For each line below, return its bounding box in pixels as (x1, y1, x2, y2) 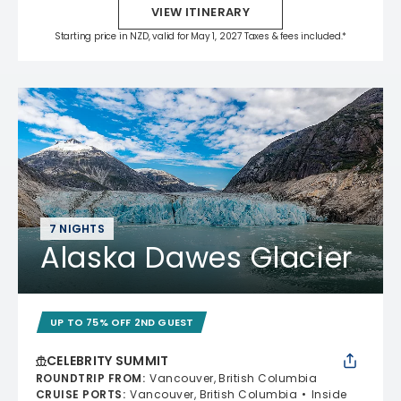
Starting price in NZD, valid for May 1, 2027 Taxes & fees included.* (54, 29, 347, 43)
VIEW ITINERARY (150, 3, 251, 21)
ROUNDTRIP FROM (36, 370, 142, 386)
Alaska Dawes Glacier (40, 236, 353, 277)
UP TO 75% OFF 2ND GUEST (50, 314, 194, 329)
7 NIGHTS (49, 220, 105, 236)
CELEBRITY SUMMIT (47, 351, 169, 370)
